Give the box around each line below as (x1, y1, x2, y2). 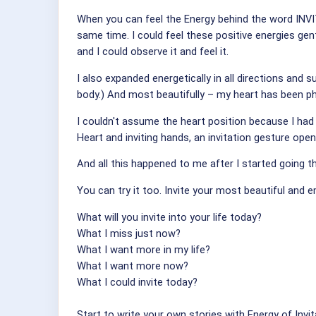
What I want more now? (77, 259, 188, 272)
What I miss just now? (77, 226, 181, 240)
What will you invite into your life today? (77, 210, 262, 224)
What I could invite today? (77, 275, 197, 288)
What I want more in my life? (77, 243, 210, 256)
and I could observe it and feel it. (77, 45, 229, 59)
